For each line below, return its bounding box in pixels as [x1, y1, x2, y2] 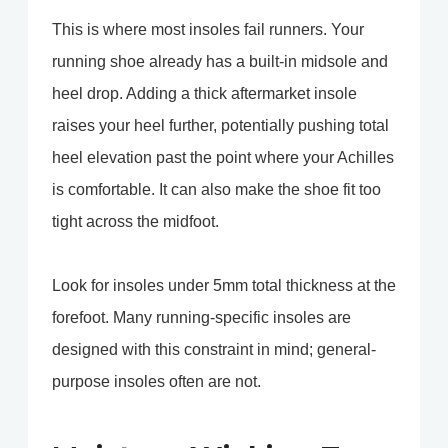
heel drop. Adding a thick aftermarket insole [52, 85, 357, 103]
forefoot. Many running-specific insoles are [52, 309, 351, 327]
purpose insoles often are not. [52, 373, 261, 391]
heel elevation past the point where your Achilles [52, 149, 394, 167]
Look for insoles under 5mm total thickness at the [52, 277, 396, 295]
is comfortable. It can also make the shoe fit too [52, 181, 381, 199]
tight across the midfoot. [52, 213, 219, 231]
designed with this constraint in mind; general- [52, 341, 376, 359]
